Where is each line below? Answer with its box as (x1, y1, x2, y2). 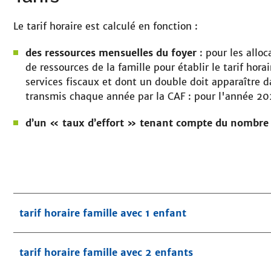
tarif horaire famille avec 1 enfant (19, 207, 186, 220)
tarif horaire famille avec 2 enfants (19, 246, 193, 259)
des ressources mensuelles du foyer (25, 47, 197, 59)
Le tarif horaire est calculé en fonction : (13, 20, 198, 33)
